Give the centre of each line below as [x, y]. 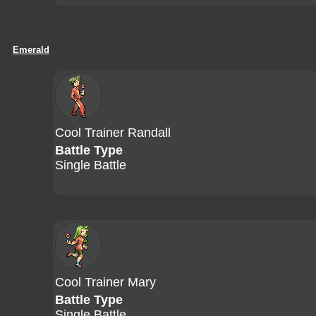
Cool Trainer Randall [113, 133]
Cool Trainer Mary [105, 282]
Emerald [31, 50]
